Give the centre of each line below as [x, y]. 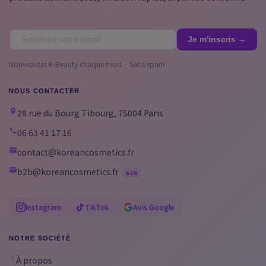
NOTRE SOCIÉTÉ [40, 238]
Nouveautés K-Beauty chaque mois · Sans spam [87, 64]
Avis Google [154, 207]
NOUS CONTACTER [45, 91]
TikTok [97, 207]
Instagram [43, 207]
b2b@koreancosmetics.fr [68, 171]
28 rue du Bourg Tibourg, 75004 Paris [90, 113]
